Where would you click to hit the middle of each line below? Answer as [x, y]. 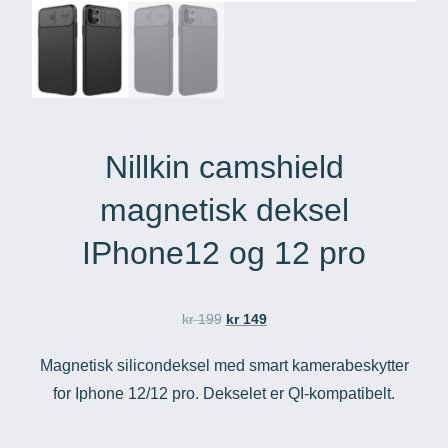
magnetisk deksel [224, 209]
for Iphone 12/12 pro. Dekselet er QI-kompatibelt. [224, 393]
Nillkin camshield [224, 166]
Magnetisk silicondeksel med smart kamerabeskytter [224, 365]
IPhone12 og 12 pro [224, 252]
